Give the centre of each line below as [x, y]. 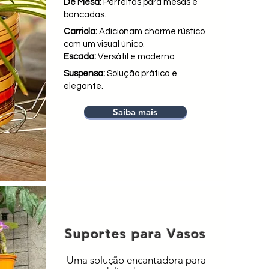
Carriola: [81, 32]
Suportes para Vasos [135, 234]
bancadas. [85, 15]
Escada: [80, 57]
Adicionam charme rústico [152, 32]
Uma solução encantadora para [136, 260]
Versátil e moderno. [137, 57]
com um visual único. [104, 44]
